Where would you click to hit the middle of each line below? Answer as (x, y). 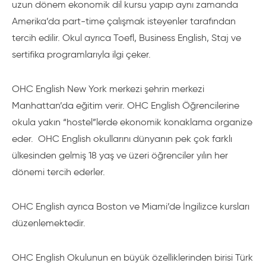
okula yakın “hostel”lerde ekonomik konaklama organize (132, 122)
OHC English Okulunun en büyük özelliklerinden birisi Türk (132, 257)
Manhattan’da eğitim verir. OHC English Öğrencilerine (126, 105)
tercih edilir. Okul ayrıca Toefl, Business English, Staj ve (126, 38)
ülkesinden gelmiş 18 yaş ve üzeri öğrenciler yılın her (120, 155)
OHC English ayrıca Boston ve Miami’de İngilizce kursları (131, 206)
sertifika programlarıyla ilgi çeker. (83, 54)
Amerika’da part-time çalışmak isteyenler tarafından (124, 21)
